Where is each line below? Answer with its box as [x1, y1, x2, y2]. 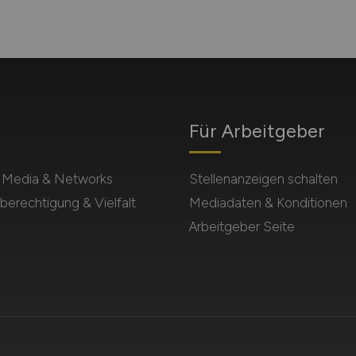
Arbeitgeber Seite [188, 219, 295, 234]
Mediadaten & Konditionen [188, 195, 347, 211]
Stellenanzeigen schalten [188, 171, 338, 187]
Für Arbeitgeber [188, 119, 325, 142]
